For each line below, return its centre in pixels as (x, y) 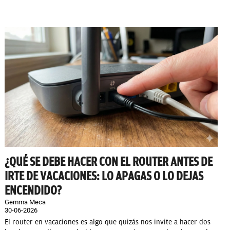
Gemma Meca (25, 202)
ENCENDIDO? (33, 191)
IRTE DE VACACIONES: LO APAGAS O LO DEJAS (104, 176)
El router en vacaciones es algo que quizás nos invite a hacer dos (108, 222)
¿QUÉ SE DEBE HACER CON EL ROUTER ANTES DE (109, 162)
